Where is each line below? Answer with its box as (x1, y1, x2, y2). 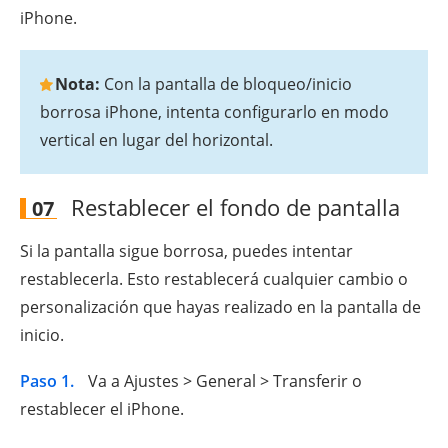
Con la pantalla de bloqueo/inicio (100, 72, 352, 95)
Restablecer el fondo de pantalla (65, 191, 400, 222)
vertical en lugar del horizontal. (40, 128, 273, 151)
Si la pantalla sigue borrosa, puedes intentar (20, 239, 353, 262)
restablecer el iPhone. (20, 397, 184, 420)
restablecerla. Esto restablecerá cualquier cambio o (20, 267, 408, 290)
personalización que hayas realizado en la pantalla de (20, 295, 421, 318)
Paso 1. (20, 369, 74, 392)
